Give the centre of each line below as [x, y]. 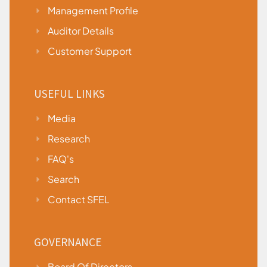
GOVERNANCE [68, 242]
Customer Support [89, 51]
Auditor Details [80, 31]
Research [69, 139]
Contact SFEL [78, 200]
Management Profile [93, 11]
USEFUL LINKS [69, 94]
